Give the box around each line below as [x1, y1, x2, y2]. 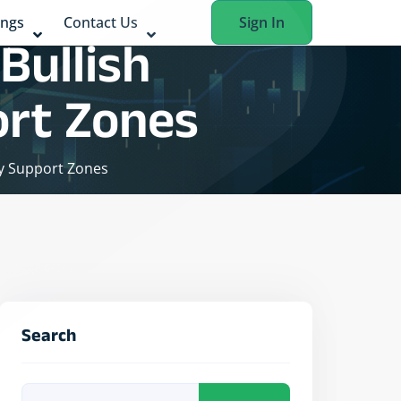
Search [21, 325, 76, 352]
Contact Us [64, 13, 138, 32]
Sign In [239, 13, 285, 32]
